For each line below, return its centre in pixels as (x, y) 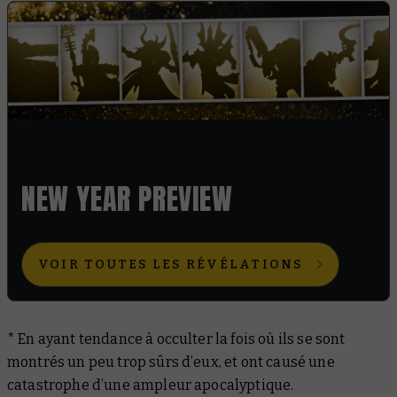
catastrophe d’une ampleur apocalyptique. (151, 385)
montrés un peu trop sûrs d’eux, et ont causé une (171, 362)
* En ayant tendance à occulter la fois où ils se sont (176, 339)
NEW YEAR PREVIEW (127, 198)
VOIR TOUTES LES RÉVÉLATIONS (171, 264)
